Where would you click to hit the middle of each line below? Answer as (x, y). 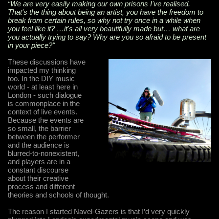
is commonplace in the (44, 103)
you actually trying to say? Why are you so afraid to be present (107, 37)
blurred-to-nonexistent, (44, 153)
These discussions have (47, 62)
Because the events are (46, 120)
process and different (41, 186)
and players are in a (39, 161)
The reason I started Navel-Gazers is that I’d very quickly (99, 211)
